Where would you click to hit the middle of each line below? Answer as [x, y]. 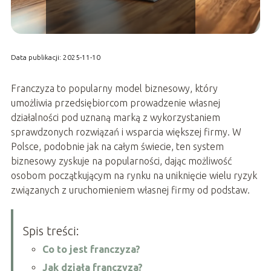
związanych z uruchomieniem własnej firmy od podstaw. [130, 190]
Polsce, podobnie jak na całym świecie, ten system [117, 147]
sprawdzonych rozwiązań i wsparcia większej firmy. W [126, 132]
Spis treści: [51, 231]
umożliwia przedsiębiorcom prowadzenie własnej [115, 103]
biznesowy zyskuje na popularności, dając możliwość [121, 161]
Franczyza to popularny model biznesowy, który [114, 89]
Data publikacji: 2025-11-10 [55, 57]
